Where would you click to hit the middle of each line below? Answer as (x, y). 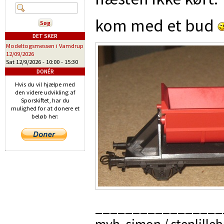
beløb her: (45, 116)
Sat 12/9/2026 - (26, 62)
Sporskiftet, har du (45, 100)
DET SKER (45, 36)
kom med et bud (156, 25)
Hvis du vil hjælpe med (45, 84)
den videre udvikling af (45, 92)
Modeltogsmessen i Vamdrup (45, 46)
